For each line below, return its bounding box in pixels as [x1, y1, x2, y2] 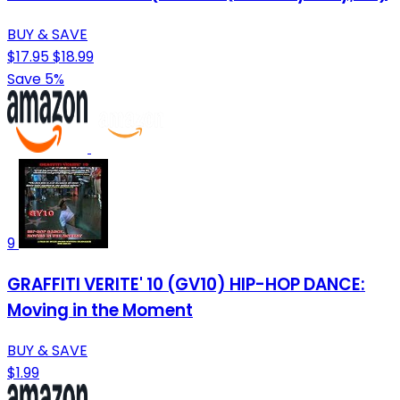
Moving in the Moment [7, 297, 193, 322]
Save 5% [7, 68, 64, 89]
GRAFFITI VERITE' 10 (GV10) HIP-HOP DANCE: [7, 271, 365, 296]
